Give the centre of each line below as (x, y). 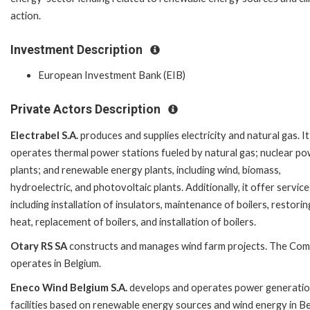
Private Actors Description (87, 110)
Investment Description (78, 49)
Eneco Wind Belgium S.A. (69, 287)
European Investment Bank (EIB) (112, 75)
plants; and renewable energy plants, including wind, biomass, (146, 170)
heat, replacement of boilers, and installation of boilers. (133, 221)
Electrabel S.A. (44, 135)
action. (27, 15)
